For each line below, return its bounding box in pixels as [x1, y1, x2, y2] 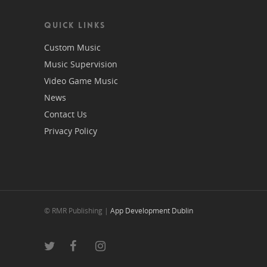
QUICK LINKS [44, 19, 105, 30]
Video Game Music [44, 74, 118, 86]
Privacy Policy [44, 125, 97, 136]
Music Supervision [44, 58, 117, 70]
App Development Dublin [110, 205, 193, 216]
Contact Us [44, 108, 87, 120]
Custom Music [44, 41, 101, 53]
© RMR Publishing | [44, 205, 110, 216]
